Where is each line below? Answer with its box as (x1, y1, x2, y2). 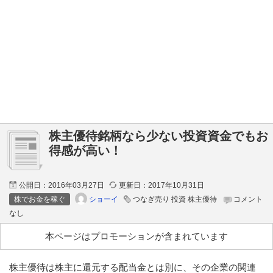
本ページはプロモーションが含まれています (45, 230, 228, 241)
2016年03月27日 (48, 181, 104, 190)
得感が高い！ (49, 144, 122, 157)
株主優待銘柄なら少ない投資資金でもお (49, 129, 268, 143)
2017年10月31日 (148, 181, 204, 190)
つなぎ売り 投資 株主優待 (133, 195, 219, 204)
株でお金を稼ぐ (14, 195, 65, 204)
